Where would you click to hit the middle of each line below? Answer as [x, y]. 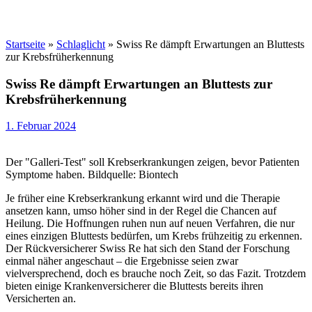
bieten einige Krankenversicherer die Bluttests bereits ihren [134, 286]
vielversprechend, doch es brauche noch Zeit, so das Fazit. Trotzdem [156, 274]
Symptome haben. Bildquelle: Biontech [92, 175]
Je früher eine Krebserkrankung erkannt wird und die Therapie [143, 198]
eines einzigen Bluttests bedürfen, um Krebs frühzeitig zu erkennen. [154, 236]
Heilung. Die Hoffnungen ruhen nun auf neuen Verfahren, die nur [150, 224]
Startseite [25, 44]
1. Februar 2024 [41, 126]
